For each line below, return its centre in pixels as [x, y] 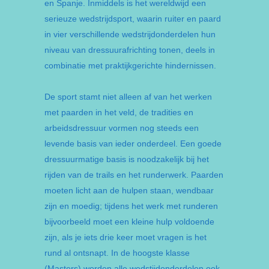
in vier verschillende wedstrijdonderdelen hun [130, 34]
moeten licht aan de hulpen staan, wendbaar [129, 190]
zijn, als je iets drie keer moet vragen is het [125, 237]
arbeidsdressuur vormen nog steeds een [122, 128]
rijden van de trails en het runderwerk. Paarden [134, 175]
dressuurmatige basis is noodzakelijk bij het [127, 159]
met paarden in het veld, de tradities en [119, 112]
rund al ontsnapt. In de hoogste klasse [117, 253]
